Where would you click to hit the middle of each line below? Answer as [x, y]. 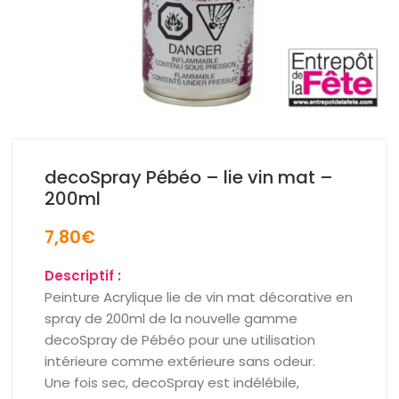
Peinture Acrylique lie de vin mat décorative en [199, 297]
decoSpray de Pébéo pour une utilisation [180, 340]
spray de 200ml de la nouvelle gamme [171, 318]
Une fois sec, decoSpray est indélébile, [172, 383]
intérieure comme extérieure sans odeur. [180, 361]
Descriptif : [85, 276]
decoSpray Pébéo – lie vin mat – [189, 177]
